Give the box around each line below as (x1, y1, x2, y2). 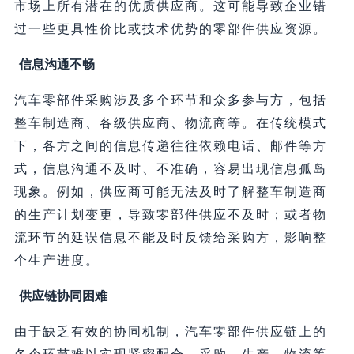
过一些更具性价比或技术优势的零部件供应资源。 (13, 22, 327, 36)
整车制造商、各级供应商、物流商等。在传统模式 (13, 116, 327, 130)
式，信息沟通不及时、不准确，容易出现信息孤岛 (13, 162, 327, 176)
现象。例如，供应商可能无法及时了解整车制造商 (13, 185, 327, 199)
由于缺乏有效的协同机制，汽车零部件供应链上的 (13, 325, 327, 339)
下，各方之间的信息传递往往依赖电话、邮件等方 (13, 139, 327, 153)
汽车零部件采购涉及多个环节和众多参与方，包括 (13, 93, 327, 107)
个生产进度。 (13, 254, 100, 268)
